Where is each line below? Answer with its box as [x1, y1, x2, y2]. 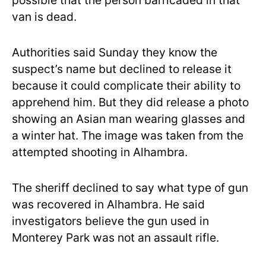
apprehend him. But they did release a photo [12, 95, 249, 109]
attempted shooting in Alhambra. [12, 145, 188, 159]
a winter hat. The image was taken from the [12, 128, 243, 142]
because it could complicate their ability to [12, 78, 240, 93]
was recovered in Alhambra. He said [12, 197, 205, 211]
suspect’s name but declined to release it [12, 62, 232, 76]
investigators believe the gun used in [12, 214, 209, 228]
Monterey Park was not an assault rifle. [12, 230, 219, 245]
